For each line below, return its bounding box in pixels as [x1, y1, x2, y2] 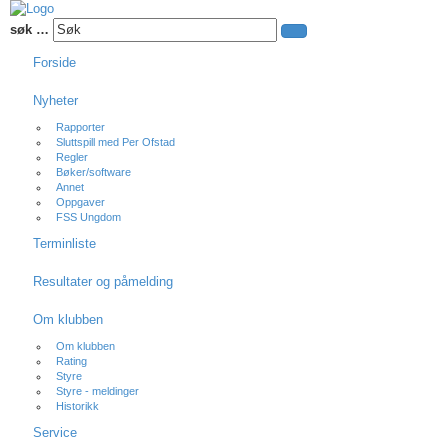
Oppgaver [56, 196, 105, 208]
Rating [56, 355, 87, 367]
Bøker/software [56, 166, 131, 178]
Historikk [56, 400, 99, 412]
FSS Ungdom [56, 211, 121, 223]
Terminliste [33, 236, 96, 251]
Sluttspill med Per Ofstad [56, 136, 175, 148]
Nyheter [33, 93, 78, 108]
